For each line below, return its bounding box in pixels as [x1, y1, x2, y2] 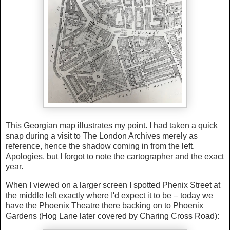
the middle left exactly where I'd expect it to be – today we [6, 191, 213, 200]
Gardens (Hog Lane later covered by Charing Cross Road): [6, 212, 221, 221]
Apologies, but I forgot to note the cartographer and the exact [6, 152, 224, 161]
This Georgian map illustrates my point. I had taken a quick [6, 121, 218, 130]
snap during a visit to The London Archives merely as [6, 131, 198, 141]
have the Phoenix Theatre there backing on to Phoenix [6, 201, 203, 210]
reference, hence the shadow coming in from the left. [6, 142, 195, 151]
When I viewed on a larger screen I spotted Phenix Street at [6, 181, 220, 190]
